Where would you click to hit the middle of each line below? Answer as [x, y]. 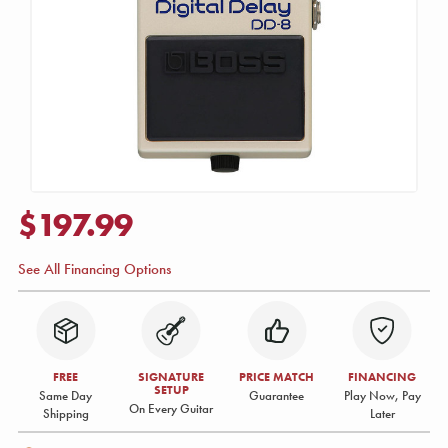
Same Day [66, 395]
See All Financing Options [94, 269]
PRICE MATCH [277, 376]
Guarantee [277, 395]
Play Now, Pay [382, 395]
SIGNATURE [171, 376]
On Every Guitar [171, 408]
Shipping [65, 413]
